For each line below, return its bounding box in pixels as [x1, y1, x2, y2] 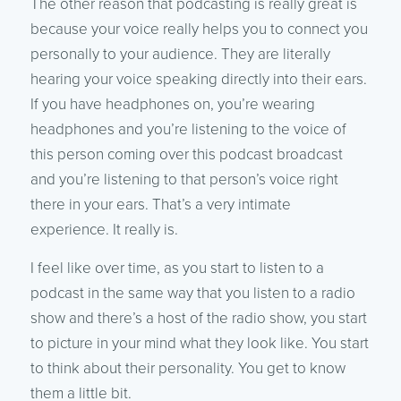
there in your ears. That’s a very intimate [30, 194, 291, 214]
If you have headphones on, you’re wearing [30, 94, 315, 114]
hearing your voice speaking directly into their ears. [30, 69, 367, 89]
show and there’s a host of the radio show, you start [30, 308, 367, 328]
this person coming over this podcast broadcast [30, 144, 343, 164]
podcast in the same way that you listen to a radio [30, 283, 355, 303]
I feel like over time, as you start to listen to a [30, 258, 324, 277]
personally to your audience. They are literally [30, 44, 330, 64]
